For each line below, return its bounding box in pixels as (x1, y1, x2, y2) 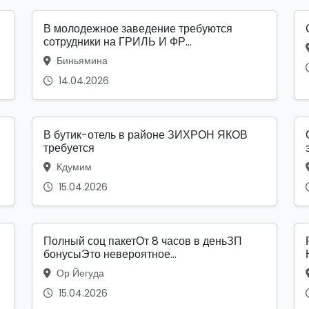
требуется (43, 140, 94, 157)
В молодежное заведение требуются (43, 21, 232, 37)
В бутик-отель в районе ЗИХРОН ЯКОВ (43, 127, 248, 143)
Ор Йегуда (54, 266, 104, 281)
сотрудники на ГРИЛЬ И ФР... (43, 34, 192, 50)
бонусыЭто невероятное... (43, 246, 177, 263)
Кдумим (54, 160, 92, 175)
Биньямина (54, 54, 108, 68)
